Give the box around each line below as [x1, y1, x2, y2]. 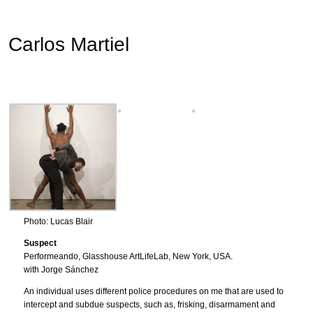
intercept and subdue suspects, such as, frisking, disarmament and [24, 300, 275, 310]
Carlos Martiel [8, 34, 129, 55]
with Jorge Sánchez [24, 265, 99, 275]
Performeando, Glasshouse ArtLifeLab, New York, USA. [24, 252, 233, 261]
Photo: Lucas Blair [24, 217, 93, 226]
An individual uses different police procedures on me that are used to [24, 286, 284, 296]
